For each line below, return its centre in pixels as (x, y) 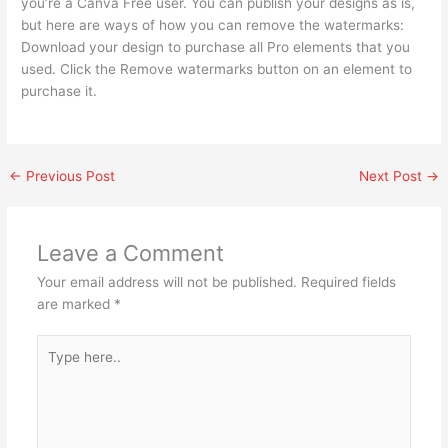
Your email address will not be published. (166, 281)
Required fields (348, 281)
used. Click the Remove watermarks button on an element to (217, 68)
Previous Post (69, 175)
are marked (75, 303)
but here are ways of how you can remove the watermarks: (213, 24)
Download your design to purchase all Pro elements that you (216, 46)
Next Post (392, 175)
